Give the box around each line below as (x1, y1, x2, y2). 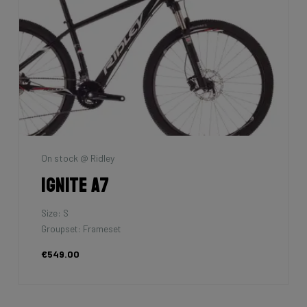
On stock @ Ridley (41, 152, 114, 164)
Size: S (41, 206, 69, 219)
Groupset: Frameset (41, 222, 121, 234)
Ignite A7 (41, 173, 109, 198)
